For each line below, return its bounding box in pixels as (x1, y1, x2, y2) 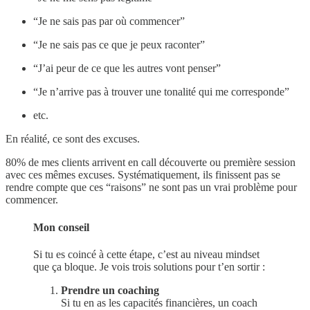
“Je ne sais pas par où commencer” (33, 15, 185, 28)
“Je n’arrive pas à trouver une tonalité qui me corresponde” (33, 86, 289, 98)
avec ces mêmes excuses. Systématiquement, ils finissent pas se (6, 169, 280, 181)
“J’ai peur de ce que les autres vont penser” (33, 62, 221, 75)
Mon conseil (33, 221, 89, 233)
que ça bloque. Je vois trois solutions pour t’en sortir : (33, 260, 265, 273)
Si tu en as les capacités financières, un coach (61, 296, 257, 309)
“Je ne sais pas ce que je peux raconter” (33, 39, 205, 51)
